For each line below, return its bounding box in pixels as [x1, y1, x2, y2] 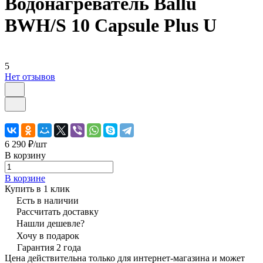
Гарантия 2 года [17, 242, 81, 252]
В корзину [5, 150, 46, 160]
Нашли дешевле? [16, 218, 85, 228]
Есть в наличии [16, 195, 79, 205]
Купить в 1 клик [5, 183, 70, 194]
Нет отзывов [5, 71, 55, 82]
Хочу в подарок [16, 230, 79, 241]
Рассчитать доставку [16, 206, 99, 217]
